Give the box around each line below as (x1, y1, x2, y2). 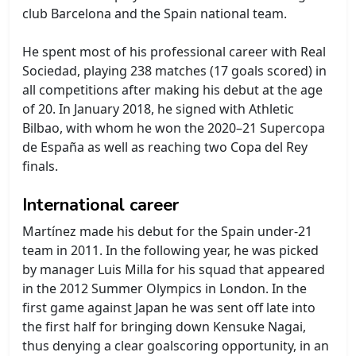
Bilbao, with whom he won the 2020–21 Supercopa (22, 118, 325, 137)
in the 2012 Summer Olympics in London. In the (22, 279, 307, 297)
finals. (22, 157, 58, 175)
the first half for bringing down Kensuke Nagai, (22, 317, 306, 335)
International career (22, 192, 179, 217)
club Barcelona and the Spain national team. (22, 4, 287, 22)
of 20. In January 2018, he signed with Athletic (22, 99, 294, 118)
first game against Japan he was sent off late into (22, 298, 315, 316)
